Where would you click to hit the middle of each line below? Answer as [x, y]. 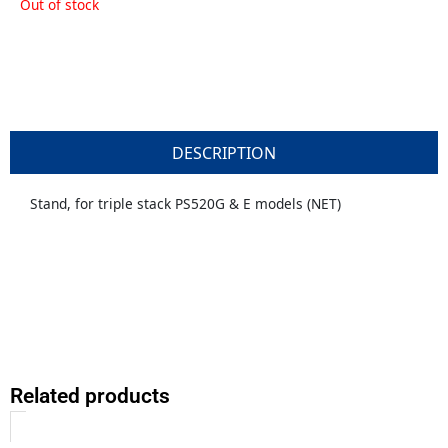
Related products [90, 395]
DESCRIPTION [224, 153]
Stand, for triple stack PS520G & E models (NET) [185, 203]
